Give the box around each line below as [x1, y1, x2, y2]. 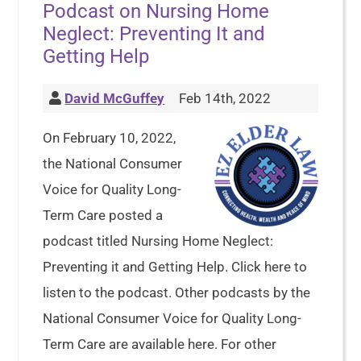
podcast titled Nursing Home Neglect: [43, 233, 274, 250]
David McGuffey [64, 90, 165, 107]
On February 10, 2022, [43, 130, 176, 147]
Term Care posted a [43, 207, 164, 224]
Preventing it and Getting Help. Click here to [43, 259, 308, 276]
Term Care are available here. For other [43, 336, 277, 353]
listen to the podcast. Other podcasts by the [43, 284, 311, 301]
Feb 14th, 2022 [176, 90, 272, 107]
